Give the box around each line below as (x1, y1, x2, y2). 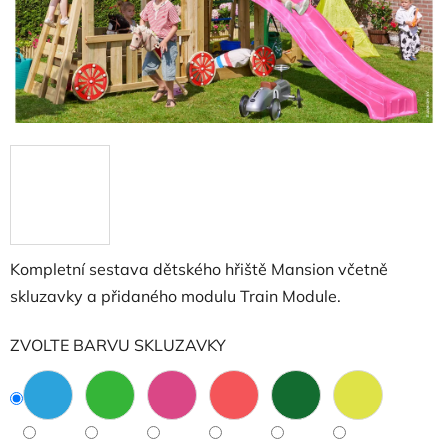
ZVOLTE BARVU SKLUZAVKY (10, 335, 226, 355)
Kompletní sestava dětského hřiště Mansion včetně (10, 259, 388, 279)
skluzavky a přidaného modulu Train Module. (10, 286, 341, 306)
